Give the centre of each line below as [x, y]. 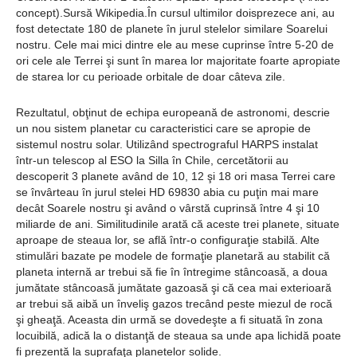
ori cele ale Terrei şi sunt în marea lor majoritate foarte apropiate [178, 60]
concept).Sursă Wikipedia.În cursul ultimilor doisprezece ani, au [175, 12]
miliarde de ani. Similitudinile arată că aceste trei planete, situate [178, 224]
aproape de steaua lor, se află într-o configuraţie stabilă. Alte [168, 239]
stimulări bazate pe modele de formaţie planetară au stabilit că [173, 255]
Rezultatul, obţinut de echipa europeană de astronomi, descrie [173, 112]
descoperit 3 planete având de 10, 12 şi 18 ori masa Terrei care [176, 176]
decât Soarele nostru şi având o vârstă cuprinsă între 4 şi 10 [168, 208]
